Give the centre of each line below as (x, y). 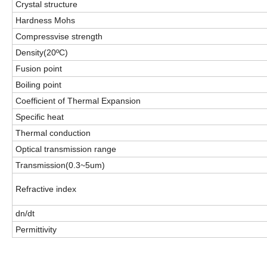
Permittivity (36, 230)
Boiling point (38, 85)
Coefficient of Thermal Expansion (78, 101)
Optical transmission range (66, 149)
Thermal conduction (53, 133)
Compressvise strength (59, 37)
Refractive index (46, 189)
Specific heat (40, 117)
